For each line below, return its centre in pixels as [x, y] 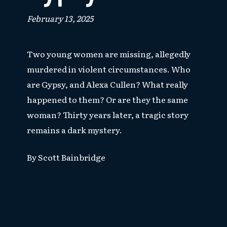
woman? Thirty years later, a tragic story [107, 115]
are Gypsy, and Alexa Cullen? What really [107, 84]
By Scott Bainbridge [66, 157]
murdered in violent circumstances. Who [108, 69]
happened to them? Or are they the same [107, 100]
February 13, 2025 [60, 18]
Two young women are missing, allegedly [108, 54]
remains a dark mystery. [74, 130]
